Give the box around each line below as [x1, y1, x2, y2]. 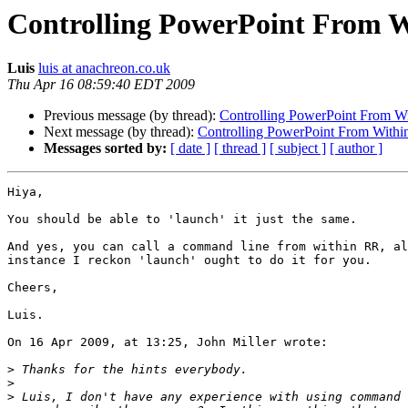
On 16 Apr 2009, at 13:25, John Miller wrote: [7, 335, 328, 350]
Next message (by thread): [44, 124, 198, 140]
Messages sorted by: [44, 140, 167, 157]
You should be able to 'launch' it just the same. [7, 212, 357, 227]
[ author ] [330, 140, 382, 157]
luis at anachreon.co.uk [38, 60, 170, 76]
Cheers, [7, 280, 58, 295]
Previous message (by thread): [44, 107, 219, 124]
